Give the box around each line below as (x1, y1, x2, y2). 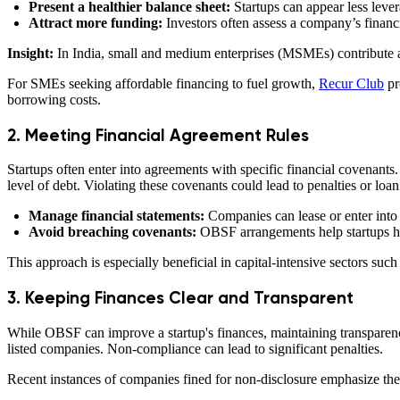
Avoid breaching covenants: (29, 224, 196, 240)
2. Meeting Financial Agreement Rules (7, 124, 313, 146)
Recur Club (319, 75, 384, 91)
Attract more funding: (29, 14, 162, 30)
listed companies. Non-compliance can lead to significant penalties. (7, 340, 383, 356)
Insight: (7, 45, 57, 61)
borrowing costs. (7, 91, 101, 107)
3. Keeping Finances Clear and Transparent (7, 287, 358, 309)
